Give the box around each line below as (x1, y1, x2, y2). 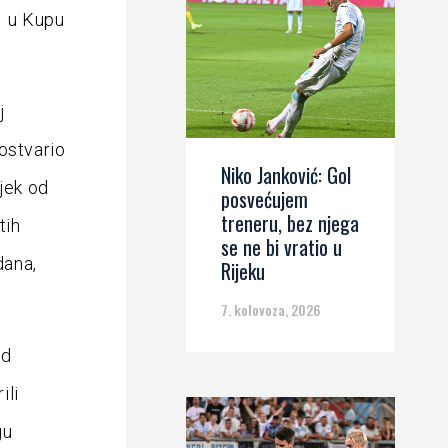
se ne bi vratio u (221, 232, 342, 262)
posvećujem (221, 184, 308, 214)
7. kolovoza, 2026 (221, 299, 321, 320)
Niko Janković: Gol (221, 160, 351, 190)
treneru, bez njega (221, 208, 359, 238)
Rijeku (221, 256, 265, 286)
